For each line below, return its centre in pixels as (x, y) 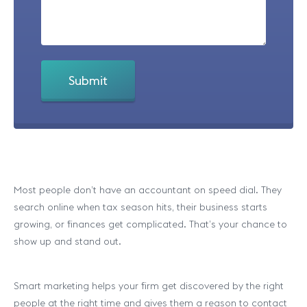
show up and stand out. (67, 241)
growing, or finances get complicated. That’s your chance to (150, 224)
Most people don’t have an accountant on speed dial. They (148, 190)
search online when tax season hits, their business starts (140, 207)
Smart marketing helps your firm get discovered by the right (149, 286)
